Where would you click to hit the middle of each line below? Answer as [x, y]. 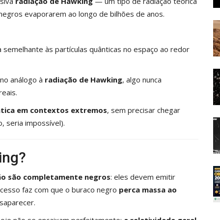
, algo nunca [142, 79]
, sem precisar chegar [144, 110]
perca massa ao [148, 189]
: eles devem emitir [143, 177]
